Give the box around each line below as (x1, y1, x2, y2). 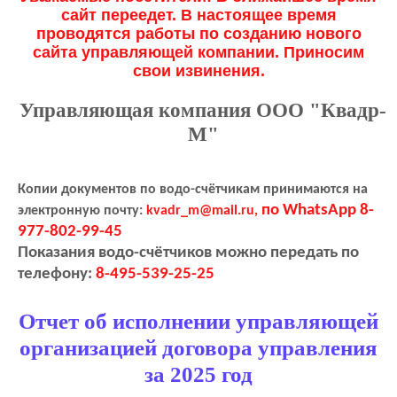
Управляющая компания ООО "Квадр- (19, 99, 386, 122)
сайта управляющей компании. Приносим (33, 43, 364, 62)
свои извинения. (132, 62, 265, 81)
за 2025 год (144, 362, 253, 387)
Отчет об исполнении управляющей (19, 309, 378, 334)
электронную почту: (18, 204, 146, 219)
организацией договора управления (19, 336, 378, 361)
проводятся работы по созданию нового (35, 25, 362, 43)
